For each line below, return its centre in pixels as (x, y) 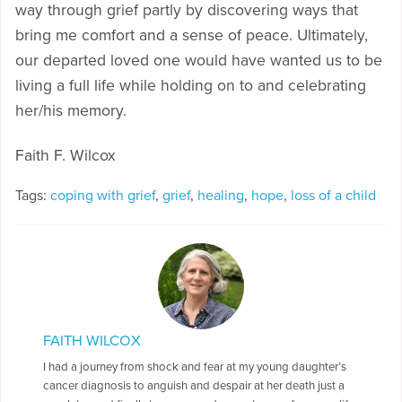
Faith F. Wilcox (66, 156)
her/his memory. (71, 111)
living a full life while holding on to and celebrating (191, 86)
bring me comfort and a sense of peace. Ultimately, (192, 36)
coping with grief (103, 196)
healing (221, 196)
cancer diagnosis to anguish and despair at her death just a (194, 385)
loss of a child (333, 196)
